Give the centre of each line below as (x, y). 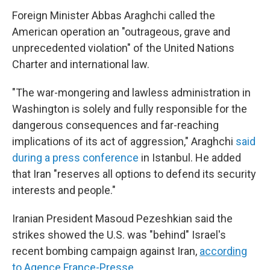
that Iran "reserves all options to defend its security (134, 174)
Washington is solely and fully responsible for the (130, 109)
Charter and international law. (81, 64)
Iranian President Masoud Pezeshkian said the (122, 218)
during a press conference (75, 158)
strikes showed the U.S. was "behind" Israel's (119, 235)
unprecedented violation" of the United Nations (123, 48)
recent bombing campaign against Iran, (106, 251)
